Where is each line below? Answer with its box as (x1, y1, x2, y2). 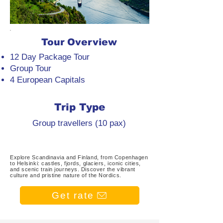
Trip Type (54, 102, 105, 112)
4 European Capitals (10, 75, 85, 85)
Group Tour (10, 64, 51, 73)
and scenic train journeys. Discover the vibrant (10, 166, 135, 172)
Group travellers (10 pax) (32, 118, 126, 128)
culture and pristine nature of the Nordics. (10, 172, 121, 178)
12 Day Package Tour (10, 52, 90, 62)
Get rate (52, 190, 94, 201)
